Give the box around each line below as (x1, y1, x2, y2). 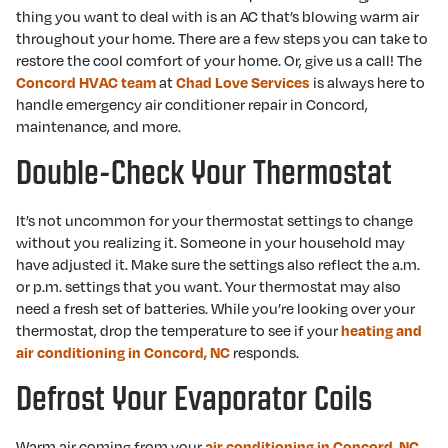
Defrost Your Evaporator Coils (16, 380, 372, 417)
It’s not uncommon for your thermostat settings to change (16, 210, 413, 230)
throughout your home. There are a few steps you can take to (16, 28, 428, 48)
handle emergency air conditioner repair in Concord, (16, 94, 368, 114)
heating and (341, 321, 422, 339)
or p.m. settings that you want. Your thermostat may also (16, 276, 401, 296)
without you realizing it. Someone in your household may (16, 232, 405, 252)
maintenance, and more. (16, 116, 184, 136)
